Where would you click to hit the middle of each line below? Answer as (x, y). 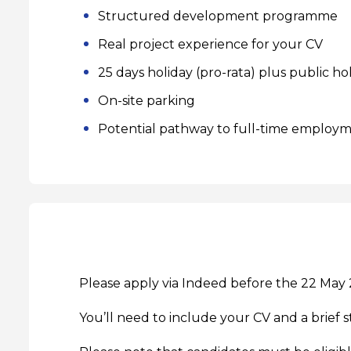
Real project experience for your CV (210, 44)
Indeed (204, 283)
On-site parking (147, 101)
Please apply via (130, 283)
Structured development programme (218, 16)
